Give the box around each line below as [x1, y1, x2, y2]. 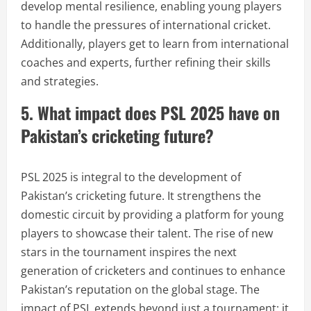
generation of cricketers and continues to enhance [21, 263, 285, 278]
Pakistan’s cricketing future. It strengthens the [21, 188, 261, 203]
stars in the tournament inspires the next [21, 244, 237, 260]
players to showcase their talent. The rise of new [21, 226, 273, 241]
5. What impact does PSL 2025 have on [21, 100, 280, 125]
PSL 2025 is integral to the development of [21, 169, 241, 185]
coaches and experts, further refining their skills [21, 55, 271, 70]
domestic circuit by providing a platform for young [21, 207, 284, 222]
